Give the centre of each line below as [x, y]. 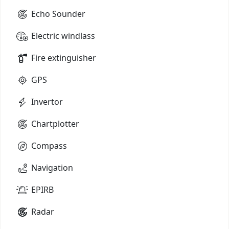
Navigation [52, 167]
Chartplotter [55, 123]
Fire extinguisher [64, 58]
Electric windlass [63, 36]
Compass [49, 145]
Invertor [47, 101]
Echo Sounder [58, 14]
